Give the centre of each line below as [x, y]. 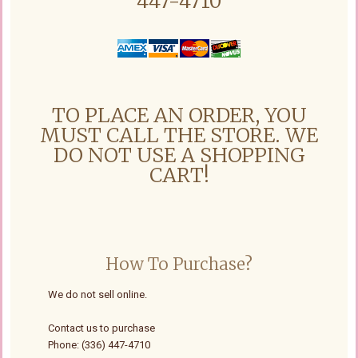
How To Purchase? [179, 265]
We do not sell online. [97, 295]
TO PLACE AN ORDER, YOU [179, 115]
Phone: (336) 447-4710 [99, 345]
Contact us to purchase [101, 328]
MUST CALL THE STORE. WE [179, 135]
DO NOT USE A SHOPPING [179, 155]
